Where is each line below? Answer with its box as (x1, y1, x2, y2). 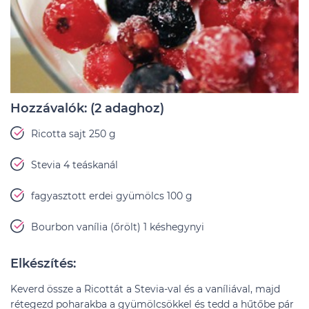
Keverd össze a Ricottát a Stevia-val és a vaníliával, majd (10, 283, 280, 295)
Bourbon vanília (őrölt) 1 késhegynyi (31, 221, 204, 233)
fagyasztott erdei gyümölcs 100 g (31, 190, 192, 202)
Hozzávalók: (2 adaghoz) (10, 101, 164, 116)
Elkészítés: (10, 256, 76, 271)
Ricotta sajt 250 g (31, 128, 116, 140)
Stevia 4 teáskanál (31, 159, 118, 171)
